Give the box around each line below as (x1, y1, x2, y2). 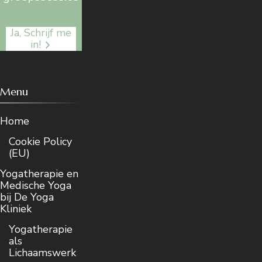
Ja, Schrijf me (11, 25, 72, 40)
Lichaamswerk (9, 246, 76, 260)
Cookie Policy (9, 135, 72, 149)
